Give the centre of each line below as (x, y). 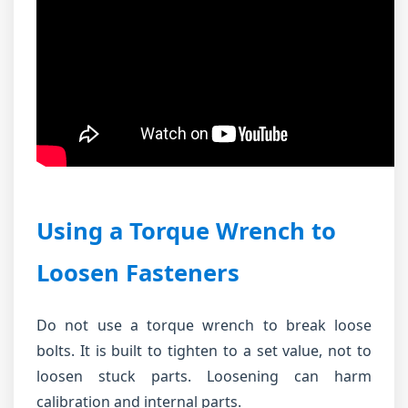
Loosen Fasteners (138, 273)
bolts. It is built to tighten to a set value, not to (204, 351)
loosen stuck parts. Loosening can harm (204, 376)
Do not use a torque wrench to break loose (204, 325)
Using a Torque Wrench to (186, 231)
